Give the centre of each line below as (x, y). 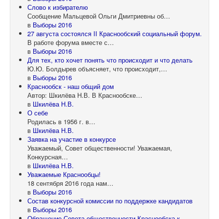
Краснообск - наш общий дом (71, 87)
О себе (38, 113)
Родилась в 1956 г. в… (61, 122)
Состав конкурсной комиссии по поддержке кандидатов (110, 201)
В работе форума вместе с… (71, 43)
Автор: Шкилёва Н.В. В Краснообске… (85, 95)
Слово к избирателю (58, 7)
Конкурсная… (48, 157)
